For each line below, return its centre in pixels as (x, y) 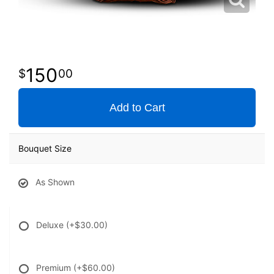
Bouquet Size (45, 149)
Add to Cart (137, 108)
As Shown (55, 182)
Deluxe (51, 225)
